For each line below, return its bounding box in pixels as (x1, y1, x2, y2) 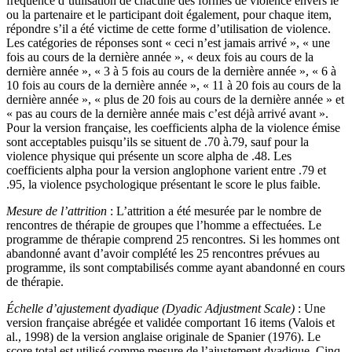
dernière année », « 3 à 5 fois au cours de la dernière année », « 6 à (6, 64, 336, 78)
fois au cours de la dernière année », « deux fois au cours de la (6, 49, 313, 64)
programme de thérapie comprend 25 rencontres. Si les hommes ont (6, 232, 339, 246)
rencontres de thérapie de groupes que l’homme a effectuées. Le (6, 218, 321, 232)
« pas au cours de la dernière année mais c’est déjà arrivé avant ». (6, 106, 328, 120)
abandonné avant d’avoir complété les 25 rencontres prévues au (6, 246, 320, 260)
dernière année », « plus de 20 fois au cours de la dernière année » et (6, 92, 344, 106)
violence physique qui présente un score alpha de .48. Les (6, 148, 291, 163)
